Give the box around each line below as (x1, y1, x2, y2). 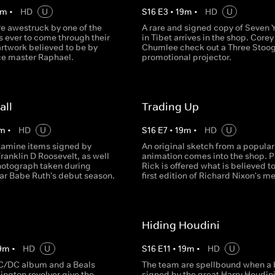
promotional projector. (141, 52, 231, 63)
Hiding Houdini (141, 219, 220, 232)
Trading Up (141, 100, 199, 114)
